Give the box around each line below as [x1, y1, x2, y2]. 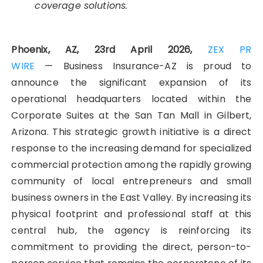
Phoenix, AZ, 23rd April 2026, [11, 42, 208, 56]
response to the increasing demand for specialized [11, 141, 252, 155]
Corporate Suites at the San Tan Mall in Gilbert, [11, 108, 252, 122]
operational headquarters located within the [11, 92, 252, 106]
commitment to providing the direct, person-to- [11, 240, 252, 254]
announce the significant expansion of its [11, 75, 252, 89]
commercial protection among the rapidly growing [11, 157, 252, 171]
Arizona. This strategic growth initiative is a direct [11, 124, 252, 139]
